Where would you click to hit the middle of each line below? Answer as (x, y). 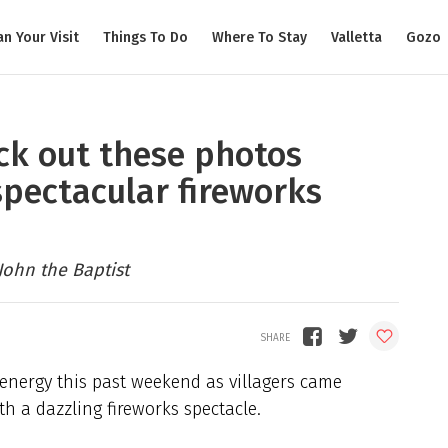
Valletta (356, 37)
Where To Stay (259, 37)
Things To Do (145, 37)
